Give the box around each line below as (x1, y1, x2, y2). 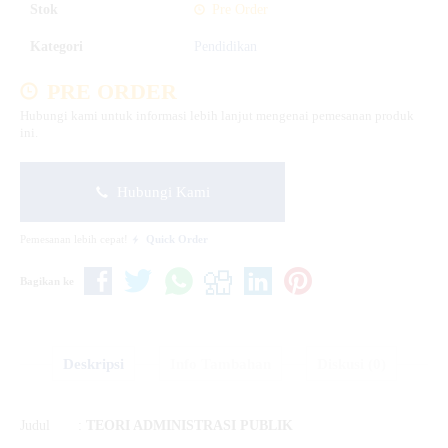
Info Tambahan (169, 355, 271, 373)
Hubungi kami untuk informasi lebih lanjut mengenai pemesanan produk (20, 108, 414, 123)
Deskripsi (62, 355, 124, 373)
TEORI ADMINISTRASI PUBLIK (86, 418, 293, 434)
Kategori (30, 38, 83, 54)
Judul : (20, 418, 86, 434)
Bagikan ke (20, 274, 74, 287)
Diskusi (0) (316, 355, 386, 373)
